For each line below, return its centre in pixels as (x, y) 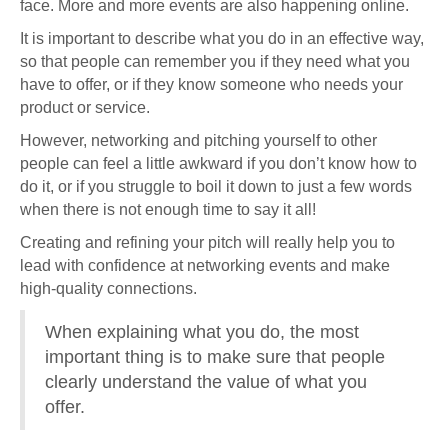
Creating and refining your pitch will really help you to (207, 242)
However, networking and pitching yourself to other (198, 140)
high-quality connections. (108, 288)
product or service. (85, 107)
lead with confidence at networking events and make (205, 265)
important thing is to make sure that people (215, 357)
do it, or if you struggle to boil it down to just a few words (216, 186)
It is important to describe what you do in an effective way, (222, 38)
